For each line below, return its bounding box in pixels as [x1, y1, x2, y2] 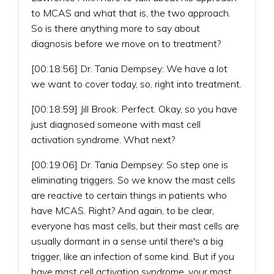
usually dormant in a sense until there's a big [31, 234, 223, 247]
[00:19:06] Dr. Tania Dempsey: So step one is [31, 158, 228, 171]
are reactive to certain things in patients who [31, 188, 227, 201]
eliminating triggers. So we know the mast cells [31, 173, 235, 186]
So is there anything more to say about [31, 21, 200, 34]
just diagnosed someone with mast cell [31, 117, 201, 130]
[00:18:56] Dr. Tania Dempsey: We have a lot [31, 62, 228, 75]
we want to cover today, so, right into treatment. [31, 77, 242, 90]
